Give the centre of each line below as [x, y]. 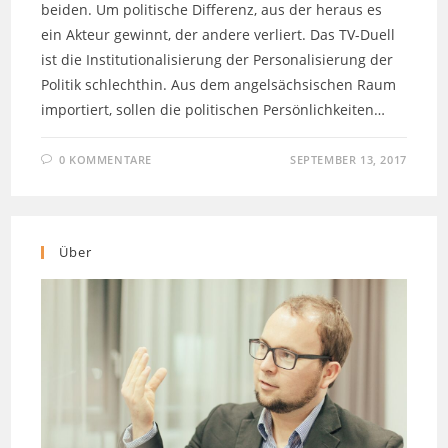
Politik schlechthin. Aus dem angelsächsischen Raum [219, 85]
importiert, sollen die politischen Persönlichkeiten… [213, 110]
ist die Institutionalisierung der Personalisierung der [217, 60]
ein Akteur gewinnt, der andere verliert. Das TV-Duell [218, 35]
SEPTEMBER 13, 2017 [348, 160]
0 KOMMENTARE [105, 160]
